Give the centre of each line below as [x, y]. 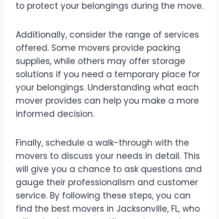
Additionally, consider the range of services [107, 35]
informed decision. [55, 114]
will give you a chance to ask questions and [109, 169]
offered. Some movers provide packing [98, 48]
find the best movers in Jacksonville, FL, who [108, 209]
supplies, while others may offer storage [100, 61]
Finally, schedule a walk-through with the [102, 143]
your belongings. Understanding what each [107, 88]
